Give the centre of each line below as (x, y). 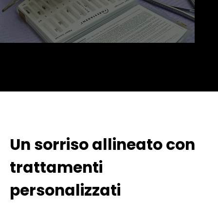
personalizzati (65, 191)
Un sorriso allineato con (102, 145)
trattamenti (56, 168)
